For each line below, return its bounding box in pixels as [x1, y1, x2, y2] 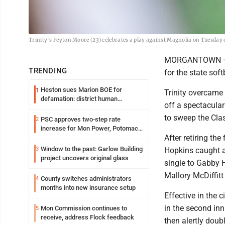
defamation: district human [41, 95, 118, 103]
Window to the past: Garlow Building [41, 145, 143, 153]
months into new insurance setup [41, 184, 136, 192]
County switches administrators [41, 175, 132, 183]
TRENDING [29, 66, 67, 76]
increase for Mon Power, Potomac [41, 125, 138, 133]
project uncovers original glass [41, 154, 129, 162]
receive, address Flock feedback [41, 213, 134, 221]
